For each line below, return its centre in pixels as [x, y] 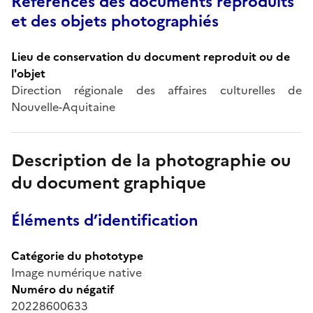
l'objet [28, 73]
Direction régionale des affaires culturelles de [156, 90]
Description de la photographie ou [151, 160]
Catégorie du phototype [77, 255]
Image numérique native [77, 272]
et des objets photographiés [115, 21]
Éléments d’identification [105, 220]
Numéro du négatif [63, 289]
